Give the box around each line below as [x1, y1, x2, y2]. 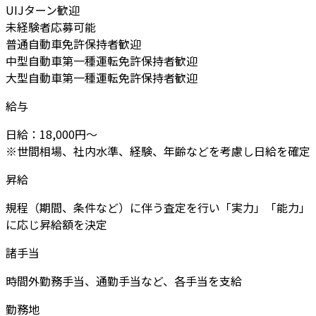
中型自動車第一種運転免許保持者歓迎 [6, 52, 197, 70]
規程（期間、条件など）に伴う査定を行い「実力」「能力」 [6, 199, 310, 217]
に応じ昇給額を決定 [6, 216, 107, 233]
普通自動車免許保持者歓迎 [6, 35, 141, 53]
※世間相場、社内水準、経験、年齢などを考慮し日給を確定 [6, 142, 310, 160]
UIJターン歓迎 [6, 1, 80, 19]
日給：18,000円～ [6, 126, 97, 143]
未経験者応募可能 [6, 18, 96, 36]
